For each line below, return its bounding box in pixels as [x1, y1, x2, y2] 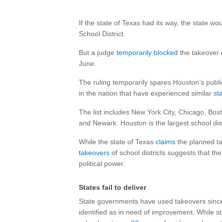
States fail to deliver [79, 183, 146, 191]
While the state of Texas [79, 138, 156, 146]
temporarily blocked [116, 49, 178, 56]
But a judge [79, 49, 116, 56]
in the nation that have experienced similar [79, 89, 214, 97]
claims [156, 138, 175, 146]
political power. [79, 160, 125, 167]
